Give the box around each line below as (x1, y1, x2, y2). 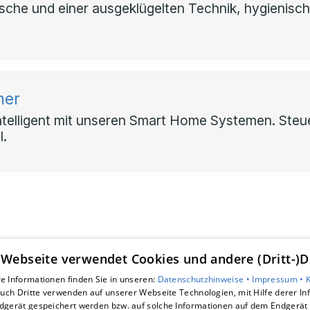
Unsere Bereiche (11, 271, 103, 284)
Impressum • (252, 273, 306, 285)
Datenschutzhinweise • (157, 273, 253, 285)
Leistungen (14, 287, 71, 301)
